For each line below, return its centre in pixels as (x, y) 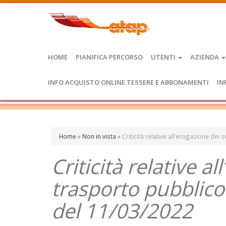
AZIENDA (205, 57)
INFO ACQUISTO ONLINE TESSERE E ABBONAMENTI (128, 82)
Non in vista (99, 136)
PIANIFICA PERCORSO (109, 57)
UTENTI (164, 57)
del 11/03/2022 (122, 211)
